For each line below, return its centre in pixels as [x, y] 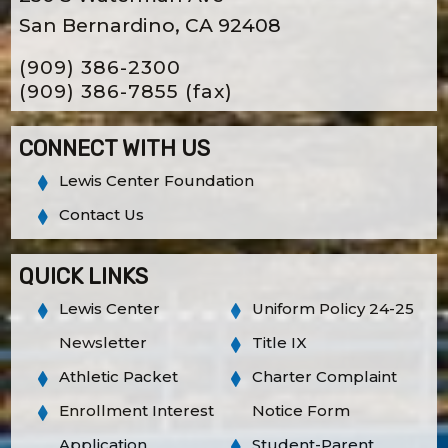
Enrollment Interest [136, 410]
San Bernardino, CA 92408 [149, 25]
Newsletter [102, 342]
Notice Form [301, 410]
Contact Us [101, 214]
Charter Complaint [324, 376]
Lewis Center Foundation [156, 180]
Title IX [279, 342]
